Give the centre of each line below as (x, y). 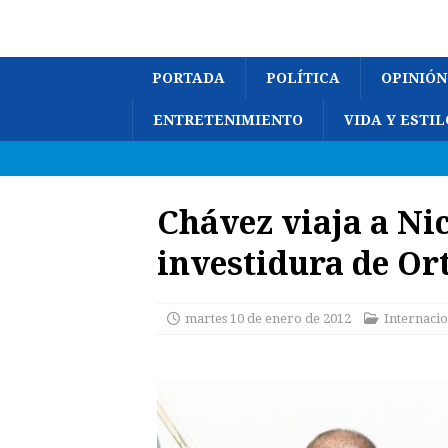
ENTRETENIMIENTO (228, 120)
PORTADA (188, 78)
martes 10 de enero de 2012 (268, 318)
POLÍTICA (303, 78)
